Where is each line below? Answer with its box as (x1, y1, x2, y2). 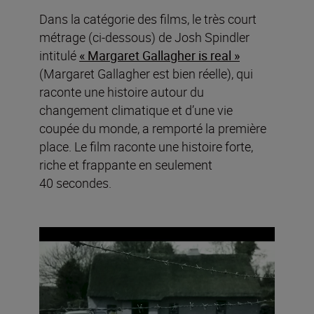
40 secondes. (39, 175, 111, 192)
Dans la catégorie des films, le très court (39, 11, 257, 28)
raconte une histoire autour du (39, 83, 204, 101)
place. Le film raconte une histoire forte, (39, 138, 253, 156)
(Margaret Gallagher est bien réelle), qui (39, 65, 253, 83)
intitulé (39, 47, 79, 64)
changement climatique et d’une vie (39, 102, 233, 119)
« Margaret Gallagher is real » (79, 47, 240, 64)
